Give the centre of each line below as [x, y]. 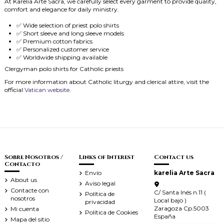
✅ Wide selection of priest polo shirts [68, 25]
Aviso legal [100, 183]
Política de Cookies [112, 212]
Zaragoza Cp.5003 [181, 208]
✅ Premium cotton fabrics [54, 41]
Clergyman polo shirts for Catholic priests [64, 69]
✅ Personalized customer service [63, 49]
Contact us [173, 157]
